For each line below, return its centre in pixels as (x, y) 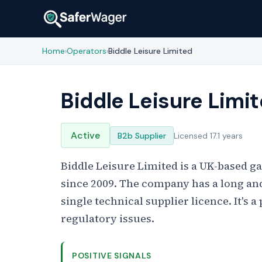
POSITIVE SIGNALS (112, 256)
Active (85, 135)
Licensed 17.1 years (208, 135)
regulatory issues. (108, 218)
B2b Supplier (142, 135)
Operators (87, 51)
